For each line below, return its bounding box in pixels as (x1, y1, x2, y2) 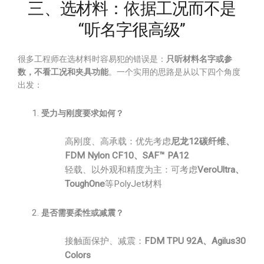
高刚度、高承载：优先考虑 (65, 136, 171, 147)
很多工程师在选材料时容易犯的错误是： (18, 54, 166, 64)
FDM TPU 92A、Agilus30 (144, 236, 246, 246)
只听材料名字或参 (166, 54, 232, 64)
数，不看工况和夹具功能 (18, 67, 108, 77)
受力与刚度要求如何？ (41, 108, 124, 118)
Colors (65, 250, 91, 260)
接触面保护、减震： (65, 236, 144, 246)
